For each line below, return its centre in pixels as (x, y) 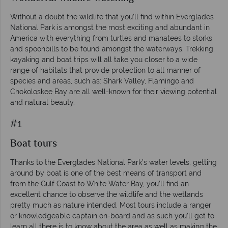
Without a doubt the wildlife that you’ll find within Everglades (112, 17)
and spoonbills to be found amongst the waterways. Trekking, (112, 49)
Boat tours (34, 144)
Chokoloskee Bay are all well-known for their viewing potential (113, 91)
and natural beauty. (42, 102)
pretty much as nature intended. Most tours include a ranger (111, 205)
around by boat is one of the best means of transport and (106, 173)
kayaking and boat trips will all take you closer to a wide (104, 59)
